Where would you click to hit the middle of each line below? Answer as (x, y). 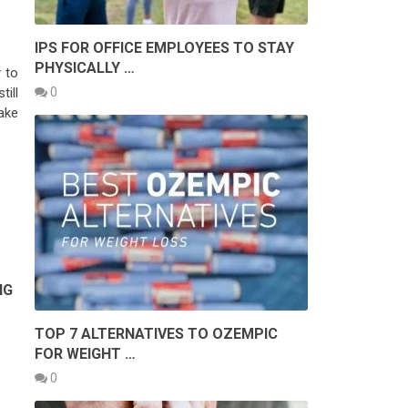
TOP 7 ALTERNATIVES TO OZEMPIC (156, 333)
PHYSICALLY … (85, 67)
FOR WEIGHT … (85, 353)
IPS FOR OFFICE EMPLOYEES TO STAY (164, 47)
